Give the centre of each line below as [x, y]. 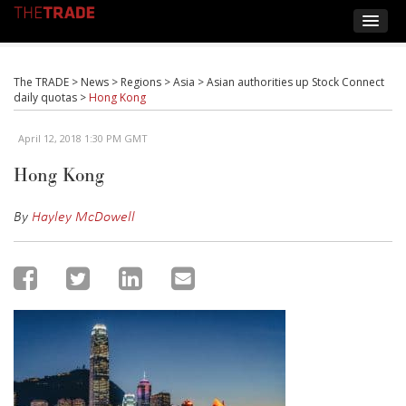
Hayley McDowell [83, 216]
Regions [141, 82]
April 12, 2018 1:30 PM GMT [83, 138]
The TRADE [41, 82]
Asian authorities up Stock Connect [295, 82]
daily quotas [45, 97]
